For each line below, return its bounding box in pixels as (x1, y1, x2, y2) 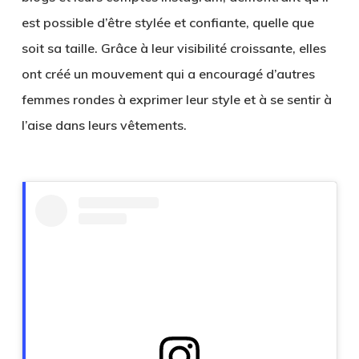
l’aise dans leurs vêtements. (21, 117, 187, 133)
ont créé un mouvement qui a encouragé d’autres (21, 66, 315, 82)
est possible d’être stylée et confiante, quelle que (21, 14, 314, 30)
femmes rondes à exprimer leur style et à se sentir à (21, 91, 332, 107)
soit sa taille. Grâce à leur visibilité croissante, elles (21, 40, 326, 56)
